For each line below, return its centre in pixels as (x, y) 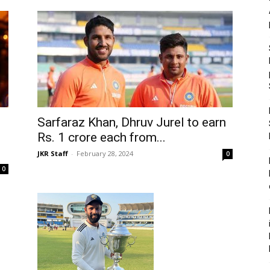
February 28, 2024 (105, 153)
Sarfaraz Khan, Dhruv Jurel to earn (132, 122)
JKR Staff (53, 153)
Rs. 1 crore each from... (102, 137)
